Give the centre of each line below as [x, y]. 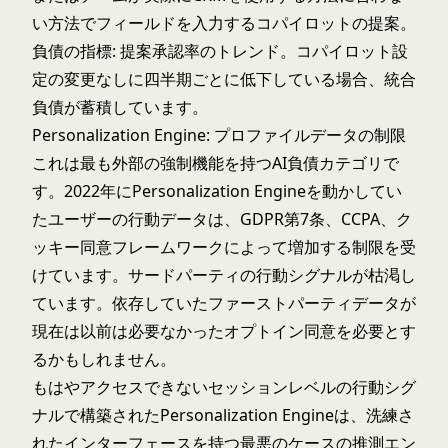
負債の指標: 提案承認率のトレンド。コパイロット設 [220, 51]
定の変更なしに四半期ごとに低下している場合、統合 [224, 79]
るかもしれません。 [104, 359]
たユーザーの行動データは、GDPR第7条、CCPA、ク [222, 219]
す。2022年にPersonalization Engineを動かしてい [217, 191]
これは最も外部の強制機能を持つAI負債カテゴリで [215, 163]
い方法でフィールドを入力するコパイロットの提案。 [224, 23]
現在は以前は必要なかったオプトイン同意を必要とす [224, 331]
